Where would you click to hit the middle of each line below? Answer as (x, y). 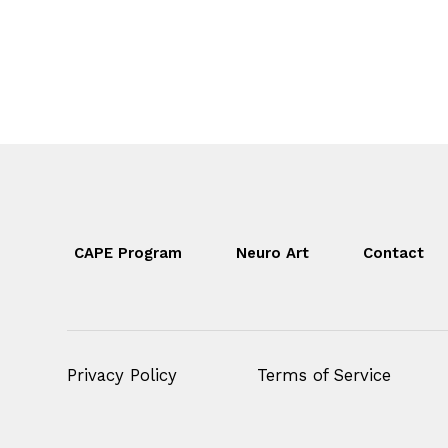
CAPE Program (128, 253)
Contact (394, 253)
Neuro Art (273, 253)
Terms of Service (323, 374)
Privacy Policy (122, 374)
